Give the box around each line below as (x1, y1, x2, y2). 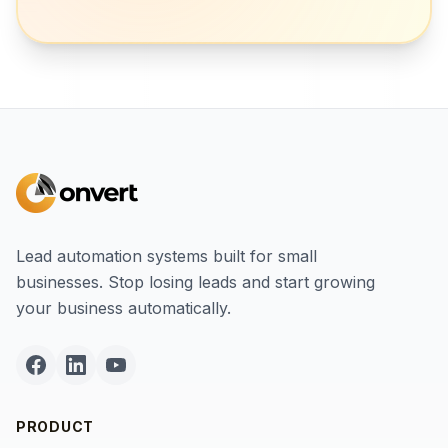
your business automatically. (16, 298, 231, 318)
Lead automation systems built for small (16, 246, 317, 266)
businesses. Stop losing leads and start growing (16, 272, 375, 292)
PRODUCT (16, 418, 94, 435)
